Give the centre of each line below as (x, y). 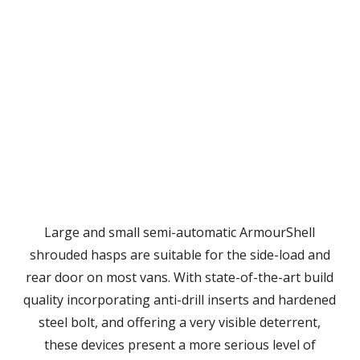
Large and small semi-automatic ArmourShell (180, 232)
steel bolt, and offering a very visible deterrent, (180, 322)
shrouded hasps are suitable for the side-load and (180, 255)
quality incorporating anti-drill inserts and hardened (180, 300)
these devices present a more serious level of (180, 345)
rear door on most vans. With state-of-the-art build (180, 277)
